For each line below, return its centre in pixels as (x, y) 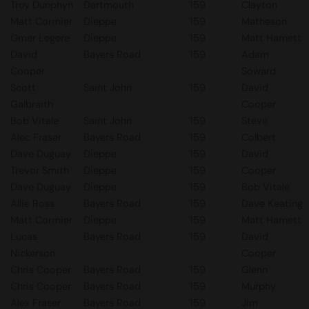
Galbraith (32, 104)
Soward (259, 71)
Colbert (259, 137)
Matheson (264, 21)
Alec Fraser (36, 137)
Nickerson (33, 253)
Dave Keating (272, 203)
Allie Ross (32, 203)
